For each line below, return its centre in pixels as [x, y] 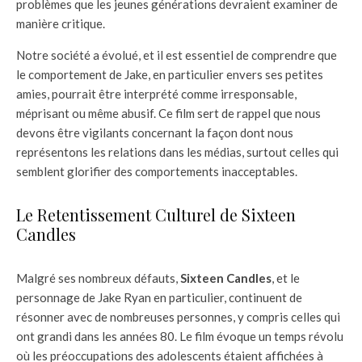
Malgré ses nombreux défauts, [98, 278]
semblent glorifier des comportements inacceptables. [157, 172]
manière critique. [61, 24]
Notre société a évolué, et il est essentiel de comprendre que [177, 55]
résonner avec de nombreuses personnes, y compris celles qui [178, 317]
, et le [286, 278]
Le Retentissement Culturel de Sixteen [156, 215]
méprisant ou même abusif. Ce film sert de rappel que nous [168, 114]
